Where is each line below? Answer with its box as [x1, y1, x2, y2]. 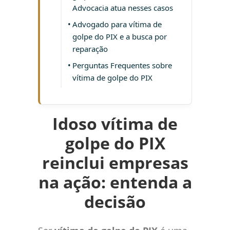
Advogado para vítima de [72, 19, 162, 30]
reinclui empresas [42, 151, 188, 174]
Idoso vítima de [52, 112, 178, 135]
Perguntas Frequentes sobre [72, 60, 172, 71]
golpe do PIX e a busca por [72, 31, 167, 42]
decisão [84, 190, 146, 213]
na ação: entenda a [38, 171, 192, 194]
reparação [72, 44, 108, 54]
